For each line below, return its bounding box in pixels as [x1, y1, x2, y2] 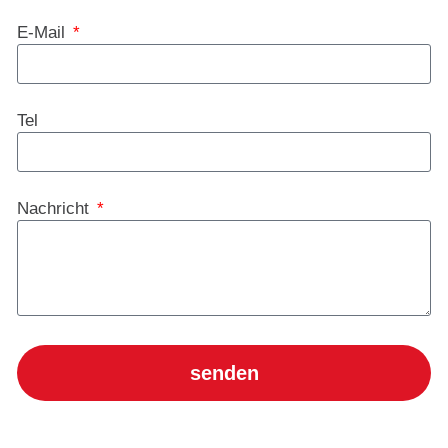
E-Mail [17, 23, 70, 43]
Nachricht [17, 199, 94, 219]
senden [189, 362, 259, 385]
